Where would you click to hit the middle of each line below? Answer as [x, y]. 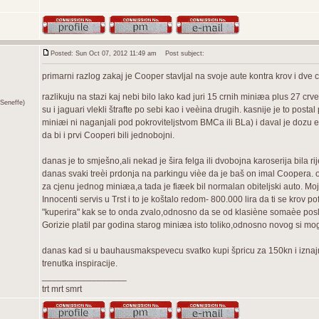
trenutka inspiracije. [80, 263]
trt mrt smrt [62, 289]
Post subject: [182, 53]
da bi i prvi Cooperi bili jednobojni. [108, 135]
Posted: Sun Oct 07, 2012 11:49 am [104, 53]
